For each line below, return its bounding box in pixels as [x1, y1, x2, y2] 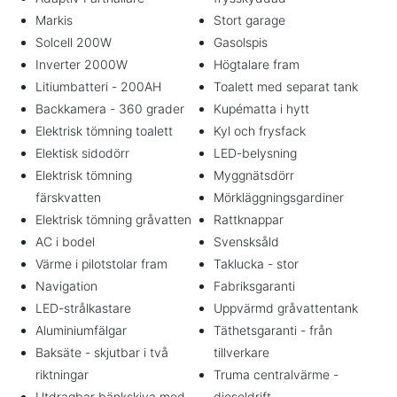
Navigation [35, 278, 97, 293]
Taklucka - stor [214, 256, 299, 271]
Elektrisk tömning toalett [35, 123, 173, 138]
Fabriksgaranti [214, 278, 295, 293]
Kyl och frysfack [214, 123, 306, 138]
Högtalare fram [214, 57, 300, 72]
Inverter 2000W [35, 57, 128, 72]
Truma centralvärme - [214, 367, 339, 382]
